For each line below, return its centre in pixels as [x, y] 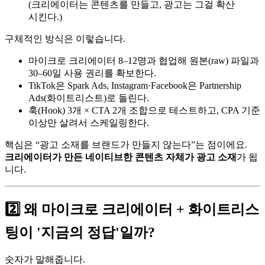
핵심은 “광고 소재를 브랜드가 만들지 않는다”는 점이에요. [126, 145]
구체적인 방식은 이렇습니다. [65, 39]
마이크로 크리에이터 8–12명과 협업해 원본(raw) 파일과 [144, 61]
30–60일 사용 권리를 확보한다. [92, 73]
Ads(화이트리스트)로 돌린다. [89, 98]
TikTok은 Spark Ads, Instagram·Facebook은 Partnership [135, 86]
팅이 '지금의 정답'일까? [80, 233]
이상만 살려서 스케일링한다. [89, 123]
